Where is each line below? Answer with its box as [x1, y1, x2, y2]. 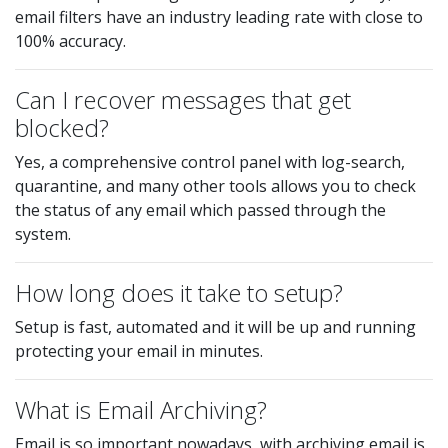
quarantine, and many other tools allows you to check [15, 175, 416, 197]
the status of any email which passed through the [15, 199, 386, 221]
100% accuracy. [15, 30, 126, 52]
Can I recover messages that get [15, 83, 351, 116]
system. [15, 223, 71, 245]
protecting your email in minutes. [15, 340, 263, 362]
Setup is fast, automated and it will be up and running [15, 316, 416, 338]
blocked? [15, 111, 109, 144]
